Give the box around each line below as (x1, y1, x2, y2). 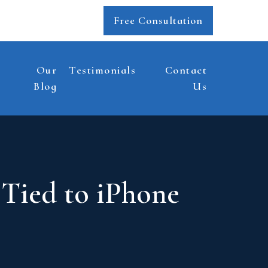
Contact (165, 63, 207, 77)
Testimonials (69, 63, 136, 77)
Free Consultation (114, 14, 203, 27)
